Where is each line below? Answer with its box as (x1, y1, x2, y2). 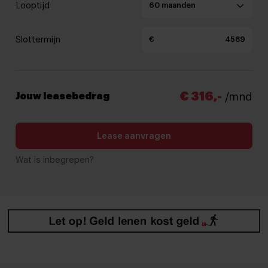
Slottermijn (16, 35, 61, 45)
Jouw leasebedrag (16, 92, 110, 102)
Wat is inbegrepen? (16, 155, 95, 165)
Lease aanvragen (97, 131, 171, 141)
